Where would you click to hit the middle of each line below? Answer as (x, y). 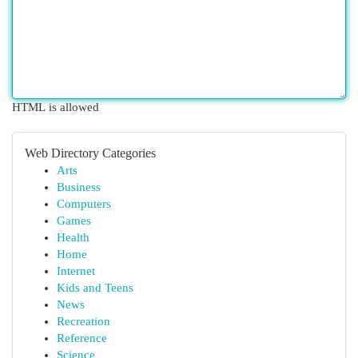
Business (79, 187)
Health (73, 237)
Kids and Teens (95, 288)
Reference (82, 338)
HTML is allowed (56, 107)
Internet (76, 271)
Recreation (84, 321)
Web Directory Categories (90, 153)
